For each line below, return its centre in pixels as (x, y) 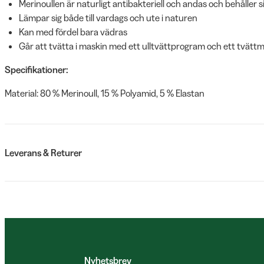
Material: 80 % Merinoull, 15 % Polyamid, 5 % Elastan (105, 93)
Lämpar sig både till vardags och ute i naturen (108, 18)
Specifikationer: (37, 70)
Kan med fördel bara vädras (73, 32)
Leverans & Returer (43, 153)
